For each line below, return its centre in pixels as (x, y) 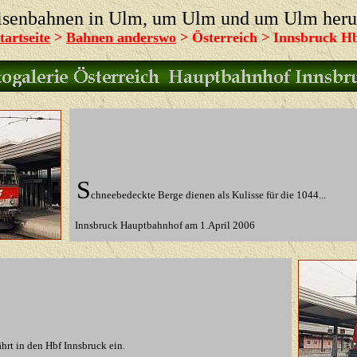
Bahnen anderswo (121, 37)
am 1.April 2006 (219, 225)
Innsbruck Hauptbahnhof (129, 225)
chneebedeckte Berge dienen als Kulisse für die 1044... (208, 195)
